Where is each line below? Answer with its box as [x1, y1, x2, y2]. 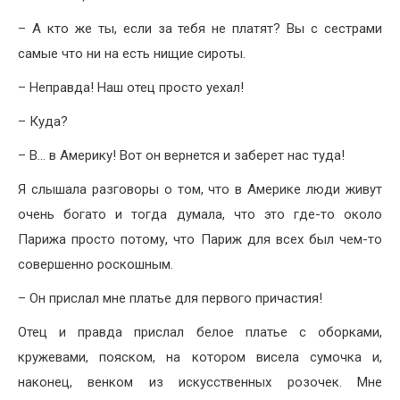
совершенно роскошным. [18, 255, 173, 272]
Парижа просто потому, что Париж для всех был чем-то [18, 230, 382, 247]
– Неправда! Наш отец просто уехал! [18, 79, 244, 96]
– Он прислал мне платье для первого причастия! [18, 289, 322, 306]
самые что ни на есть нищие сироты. [18, 45, 246, 62]
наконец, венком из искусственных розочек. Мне [18, 373, 382, 390]
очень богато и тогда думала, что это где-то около [18, 205, 382, 222]
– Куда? [18, 112, 68, 129]
